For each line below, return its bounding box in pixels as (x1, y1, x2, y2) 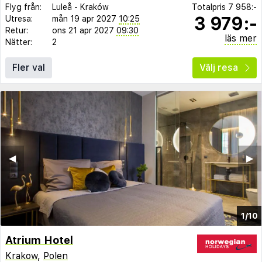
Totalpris (192, 2, 228, 12)
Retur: (5, 25, 28, 35)
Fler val (12, 61, 45, 73)
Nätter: (5, 37, 32, 47)
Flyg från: (5, 2, 42, 12)
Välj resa (199, 61, 238, 73)
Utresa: (5, 13, 33, 23)
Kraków (80, 2, 109, 12)
